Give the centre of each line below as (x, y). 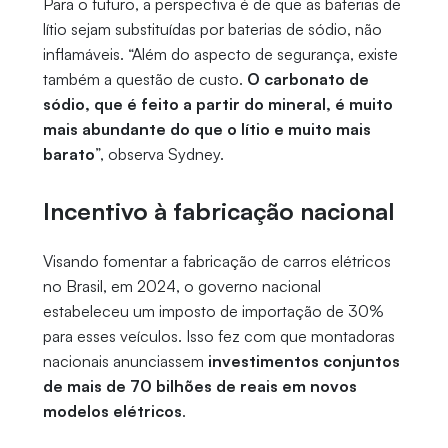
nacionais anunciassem (125, 361)
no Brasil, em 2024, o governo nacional (181, 286)
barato (68, 154)
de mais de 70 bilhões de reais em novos (199, 386)
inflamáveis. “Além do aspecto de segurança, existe (220, 54)
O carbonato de (307, 79)
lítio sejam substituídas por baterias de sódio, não (212, 29)
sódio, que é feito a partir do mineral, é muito (217, 104)
